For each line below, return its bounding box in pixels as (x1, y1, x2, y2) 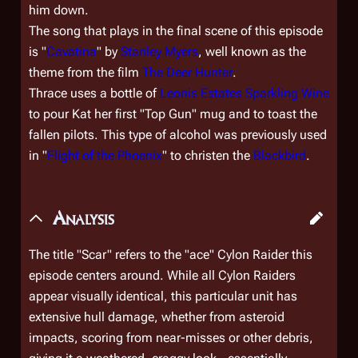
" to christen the (162, 148, 253, 163)
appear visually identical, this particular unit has (29, 288, 297, 304)
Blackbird (253, 148, 306, 163)
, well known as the (198, 44, 306, 59)
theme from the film (29, 65, 142, 80)
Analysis (53, 206, 114, 229)
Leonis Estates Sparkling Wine (160, 86, 329, 101)
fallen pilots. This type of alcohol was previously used (29, 127, 327, 142)
